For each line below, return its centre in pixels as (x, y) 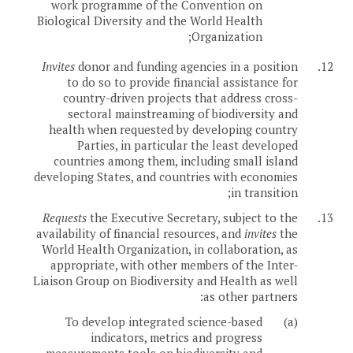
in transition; (264, 193)
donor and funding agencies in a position (186, 67)
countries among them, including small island (176, 161)
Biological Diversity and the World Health (150, 21)
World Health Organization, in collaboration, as (170, 249)
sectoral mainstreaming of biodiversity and (183, 114)
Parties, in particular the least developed (188, 145)
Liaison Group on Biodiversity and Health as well (165, 281)
